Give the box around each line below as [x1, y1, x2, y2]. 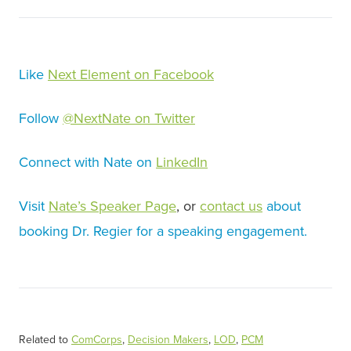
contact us [200, 197, 262, 215]
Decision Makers [128, 333, 208, 347]
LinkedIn [156, 154, 208, 172]
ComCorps [71, 333, 122, 347]
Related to [19, 333, 71, 347]
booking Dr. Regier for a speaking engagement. [19, 223, 307, 241]
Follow [19, 110, 59, 128]
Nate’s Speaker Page [49, 197, 176, 215]
